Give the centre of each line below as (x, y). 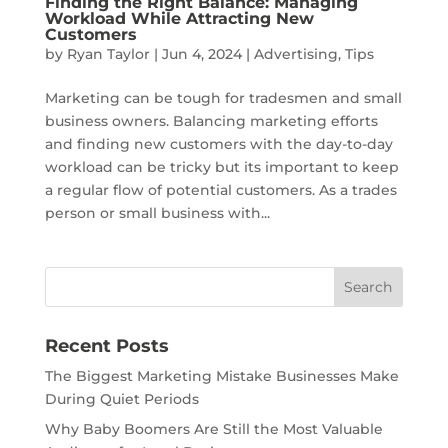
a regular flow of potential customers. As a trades (220, 189)
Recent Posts (106, 345)
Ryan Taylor (108, 53)
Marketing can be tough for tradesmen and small (223, 97)
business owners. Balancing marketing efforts (211, 120)
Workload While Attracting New (179, 18)
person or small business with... (157, 212)
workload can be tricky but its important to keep (221, 166)
